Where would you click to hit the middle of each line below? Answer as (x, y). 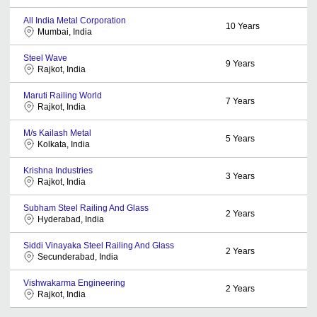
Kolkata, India (64, 144)
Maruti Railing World (63, 95)
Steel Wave (45, 58)
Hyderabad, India (71, 219)
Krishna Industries (58, 170)
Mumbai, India (65, 31)
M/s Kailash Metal (57, 133)
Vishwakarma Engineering (74, 283)
